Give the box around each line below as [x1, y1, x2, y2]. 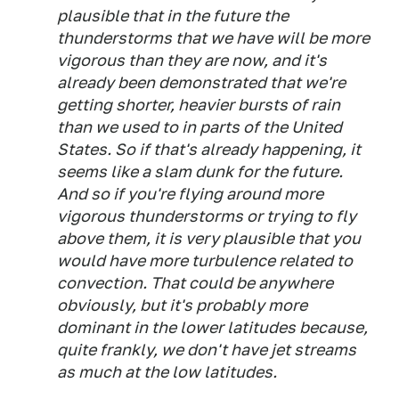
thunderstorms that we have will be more [57, 28, 370, 48]
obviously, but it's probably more [57, 296, 307, 315]
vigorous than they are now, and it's [57, 51, 327, 70]
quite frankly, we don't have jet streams [57, 340, 356, 360]
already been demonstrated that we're [57, 73, 346, 93]
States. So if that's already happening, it [57, 140, 361, 159]
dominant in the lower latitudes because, [57, 318, 368, 338]
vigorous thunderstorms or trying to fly [57, 207, 356, 226]
